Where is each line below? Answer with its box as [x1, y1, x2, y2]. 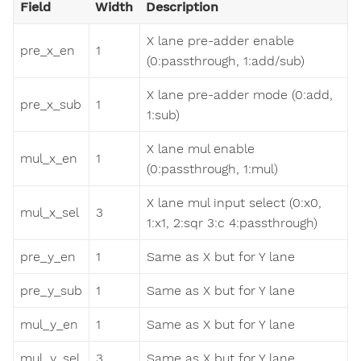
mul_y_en [20, 316, 78, 332]
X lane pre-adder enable [147, 32, 294, 48]
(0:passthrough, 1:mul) [147, 160, 278, 176]
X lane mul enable [147, 140, 255, 156]
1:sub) [147, 106, 180, 122]
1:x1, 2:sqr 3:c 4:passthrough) [147, 214, 317, 230]
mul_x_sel [20, 204, 79, 220]
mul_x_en [20, 150, 77, 166]
